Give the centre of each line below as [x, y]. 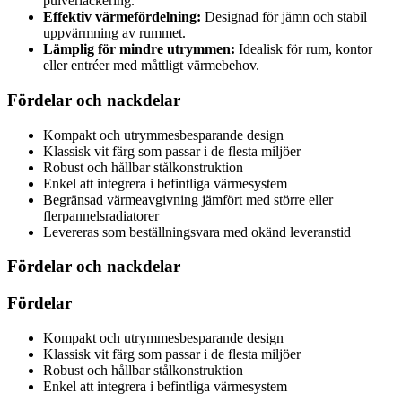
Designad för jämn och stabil [284, 17]
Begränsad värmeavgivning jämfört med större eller [188, 199]
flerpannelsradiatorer [101, 215]
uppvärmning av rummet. [114, 33]
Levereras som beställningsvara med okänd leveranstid [197, 232]
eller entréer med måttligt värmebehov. [151, 66]
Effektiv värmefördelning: [122, 17]
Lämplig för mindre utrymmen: [139, 49]
